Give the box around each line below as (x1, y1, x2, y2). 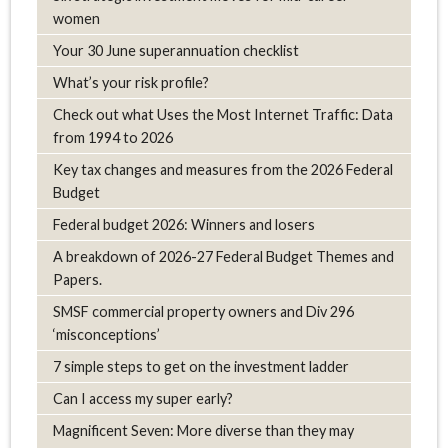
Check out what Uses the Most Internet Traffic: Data (52, 106, 393, 124)
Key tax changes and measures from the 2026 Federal (52, 161, 393, 179)
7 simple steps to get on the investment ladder (52, 358, 349, 376)
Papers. (52, 271, 102, 289)
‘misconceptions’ (52, 326, 160, 344)
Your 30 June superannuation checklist (52, 42, 299, 60)
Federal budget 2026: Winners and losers (52, 216, 315, 234)
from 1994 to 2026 (52, 129, 173, 147)
